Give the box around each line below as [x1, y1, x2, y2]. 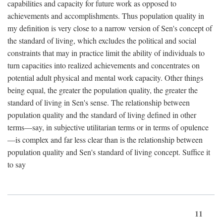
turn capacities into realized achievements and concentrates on [7, 60, 200, 71]
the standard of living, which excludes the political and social [7, 35, 196, 46]
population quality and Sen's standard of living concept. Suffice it [7, 147, 210, 158]
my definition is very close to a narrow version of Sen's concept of [7, 23, 212, 34]
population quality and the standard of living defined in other [7, 110, 196, 120]
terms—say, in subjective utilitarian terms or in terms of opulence [7, 122, 209, 133]
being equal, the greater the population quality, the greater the [7, 85, 198, 96]
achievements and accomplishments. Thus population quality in [7, 10, 204, 21]
